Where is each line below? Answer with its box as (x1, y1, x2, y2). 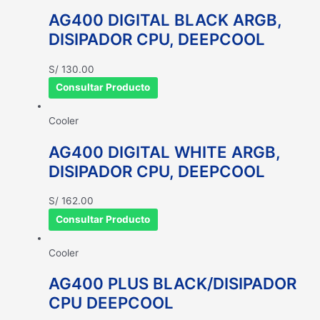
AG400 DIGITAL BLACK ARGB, (49, 10, 281, 30)
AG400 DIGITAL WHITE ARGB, (49, 141, 280, 161)
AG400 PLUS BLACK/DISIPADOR (49, 274, 296, 294)
